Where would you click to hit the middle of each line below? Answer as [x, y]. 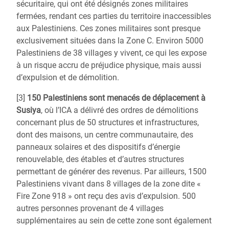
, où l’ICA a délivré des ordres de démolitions [120, 110]
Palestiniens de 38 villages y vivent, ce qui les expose [111, 53]
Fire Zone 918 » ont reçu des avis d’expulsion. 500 [106, 196]
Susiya [29, 110]
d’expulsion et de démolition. [68, 77]
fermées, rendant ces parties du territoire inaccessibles [114, 16]
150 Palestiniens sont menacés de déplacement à [116, 98]
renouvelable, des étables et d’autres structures [100, 159]
